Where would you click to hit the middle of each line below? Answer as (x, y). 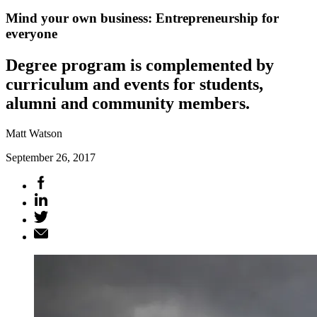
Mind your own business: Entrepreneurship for (142, 18)
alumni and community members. (128, 103)
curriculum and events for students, (134, 84)
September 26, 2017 (51, 157)
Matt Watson (34, 133)
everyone (31, 33)
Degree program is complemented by (140, 65)
